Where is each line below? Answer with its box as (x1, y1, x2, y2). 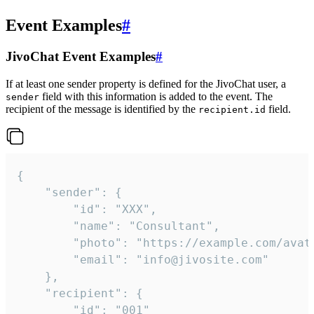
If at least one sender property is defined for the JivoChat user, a (6, 77, 286, 90)
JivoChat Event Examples (6, 49, 156, 64)
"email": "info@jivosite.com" (17, 252, 73, 266)
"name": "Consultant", (17, 219, 73, 233)
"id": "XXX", (17, 202, 73, 216)
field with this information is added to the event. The (39, 90, 273, 102)
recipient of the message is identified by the (6, 102, 198, 115)
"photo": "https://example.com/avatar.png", (17, 235, 73, 250)
